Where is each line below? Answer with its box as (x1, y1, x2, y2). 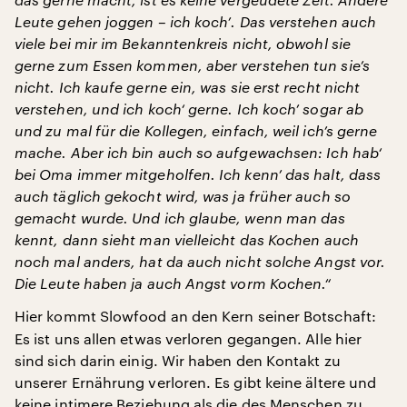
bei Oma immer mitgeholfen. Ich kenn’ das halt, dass (15, 164, 382, 183)
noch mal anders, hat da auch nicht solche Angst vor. (15, 252, 386, 270)
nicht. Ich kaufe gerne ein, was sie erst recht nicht (15, 77, 361, 95)
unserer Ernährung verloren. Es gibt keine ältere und (15, 372, 377, 391)
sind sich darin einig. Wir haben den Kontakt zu (15, 351, 341, 369)
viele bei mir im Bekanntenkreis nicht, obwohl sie (15, 34, 351, 52)
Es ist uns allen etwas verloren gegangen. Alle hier (15, 329, 362, 347)
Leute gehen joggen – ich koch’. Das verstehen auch (15, 12, 376, 30)
